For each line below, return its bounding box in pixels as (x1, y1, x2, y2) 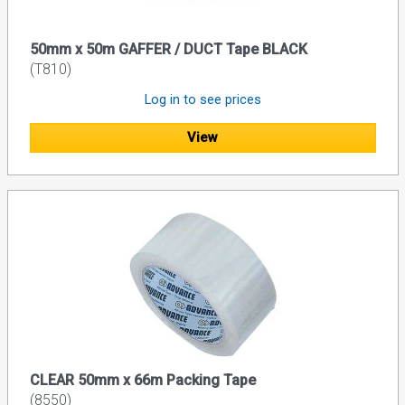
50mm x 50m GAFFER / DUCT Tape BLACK (29, 41, 307, 59)
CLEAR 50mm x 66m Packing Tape (29, 371, 256, 389)
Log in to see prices (144, 91, 261, 108)
